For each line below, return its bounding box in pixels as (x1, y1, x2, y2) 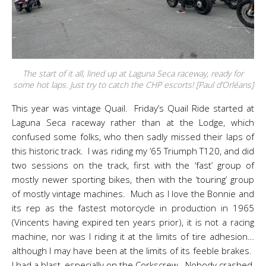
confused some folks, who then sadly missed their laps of (12, 131, 254, 142)
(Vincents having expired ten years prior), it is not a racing (12, 216, 254, 228)
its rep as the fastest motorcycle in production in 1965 (12, 202, 254, 214)
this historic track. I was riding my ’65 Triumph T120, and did (12, 145, 254, 157)
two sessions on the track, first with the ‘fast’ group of (12, 159, 254, 171)
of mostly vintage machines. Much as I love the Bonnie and (12, 188, 254, 199)
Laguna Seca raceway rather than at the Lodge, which (12, 116, 254, 128)
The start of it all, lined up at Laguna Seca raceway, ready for (23, 68, 243, 79)
